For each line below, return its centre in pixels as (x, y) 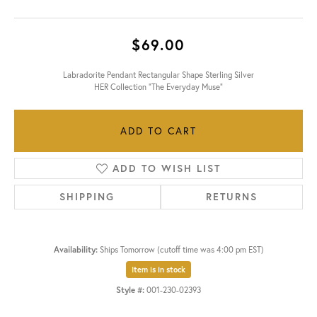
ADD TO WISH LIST (166, 169)
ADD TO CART (158, 131)
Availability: (75, 250)
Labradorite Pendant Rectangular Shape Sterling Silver (158, 75)
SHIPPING (87, 197)
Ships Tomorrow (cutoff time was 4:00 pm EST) (181, 250)
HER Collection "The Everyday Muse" (158, 87)
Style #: (130, 290)
